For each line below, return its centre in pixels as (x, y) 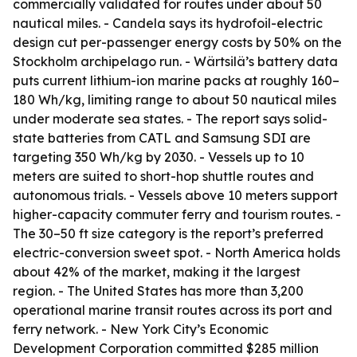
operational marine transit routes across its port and (173, 310)
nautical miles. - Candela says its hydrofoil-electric (168, 23)
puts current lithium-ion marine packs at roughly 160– (176, 80)
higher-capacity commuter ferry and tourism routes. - (177, 214)
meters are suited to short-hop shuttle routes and (163, 176)
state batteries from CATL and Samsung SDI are (162, 138)
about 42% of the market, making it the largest (157, 272)
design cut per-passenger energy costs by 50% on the (177, 42)
